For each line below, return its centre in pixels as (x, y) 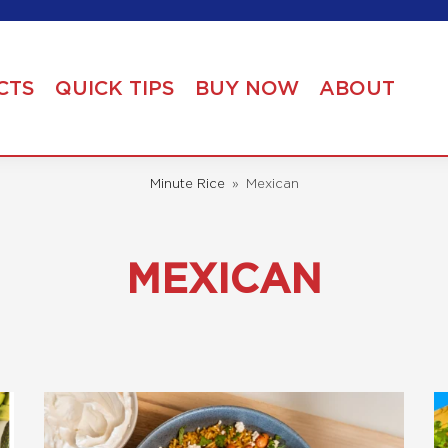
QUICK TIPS (115, 87)
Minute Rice (187, 183)
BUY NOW (247, 87)
